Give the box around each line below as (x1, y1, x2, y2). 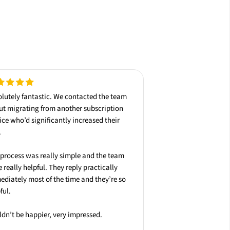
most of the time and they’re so (27, 174, 126, 185)
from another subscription (39, 103, 124, 114)
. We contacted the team (50, 91, 127, 103)
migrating (7, 103, 40, 114)
